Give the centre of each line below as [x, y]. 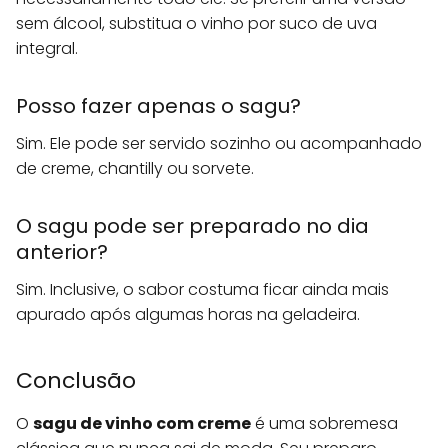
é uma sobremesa [324, 424]
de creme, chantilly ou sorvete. [135, 169]
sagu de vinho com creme [142, 424]
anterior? [62, 252]
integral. [47, 49]
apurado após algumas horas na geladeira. [188, 315]
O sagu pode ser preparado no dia [192, 226]
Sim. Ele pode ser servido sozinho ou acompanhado [219, 144]
